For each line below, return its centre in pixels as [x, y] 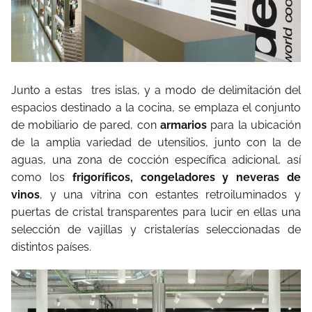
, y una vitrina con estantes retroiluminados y [170, 195]
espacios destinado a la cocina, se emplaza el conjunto [156, 108]
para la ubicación [256, 125]
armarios [185, 125]
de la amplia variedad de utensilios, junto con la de [156, 143]
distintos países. [51, 247]
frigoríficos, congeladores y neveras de [187, 178]
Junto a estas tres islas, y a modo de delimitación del [156, 91]
